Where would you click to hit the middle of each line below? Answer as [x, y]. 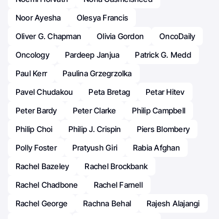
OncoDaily [177, 36]
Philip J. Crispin [95, 129]
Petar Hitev [165, 92]
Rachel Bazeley [43, 166]
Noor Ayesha [38, 18]
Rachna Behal [107, 204]
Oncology [33, 55]
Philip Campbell [159, 111]
